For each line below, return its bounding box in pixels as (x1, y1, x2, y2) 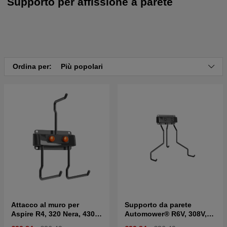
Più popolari (61, 62, 103, 70)
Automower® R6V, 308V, (125, 209, 207, 218)
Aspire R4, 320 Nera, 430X (11, 209, 99, 218)
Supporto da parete (125, 200, 192, 209)
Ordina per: (13, 62, 54, 70)
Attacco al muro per (11, 200, 79, 209)
